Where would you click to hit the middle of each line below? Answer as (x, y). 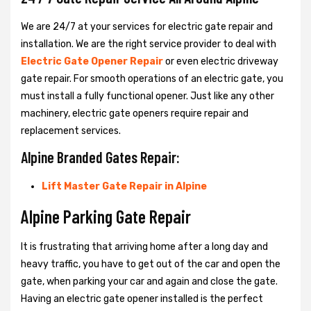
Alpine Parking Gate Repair (106, 216)
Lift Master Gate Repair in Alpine (124, 186)
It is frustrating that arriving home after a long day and (144, 246)
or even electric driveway (221, 61)
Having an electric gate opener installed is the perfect (142, 299)
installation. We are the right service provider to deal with (149, 44)
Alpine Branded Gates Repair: (100, 157)
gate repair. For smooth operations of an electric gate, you (152, 78)
